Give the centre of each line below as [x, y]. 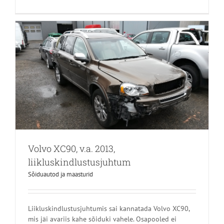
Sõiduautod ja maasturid [60, 174]
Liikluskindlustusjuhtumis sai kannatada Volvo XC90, [109, 209]
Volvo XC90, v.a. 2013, [71, 149]
